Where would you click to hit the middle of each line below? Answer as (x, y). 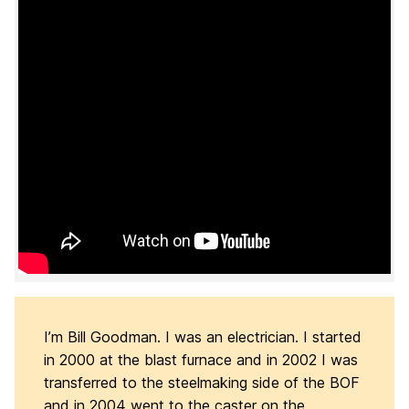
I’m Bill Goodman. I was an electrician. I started (203, 337)
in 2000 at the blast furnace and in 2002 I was (201, 360)
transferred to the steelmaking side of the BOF (202, 383)
